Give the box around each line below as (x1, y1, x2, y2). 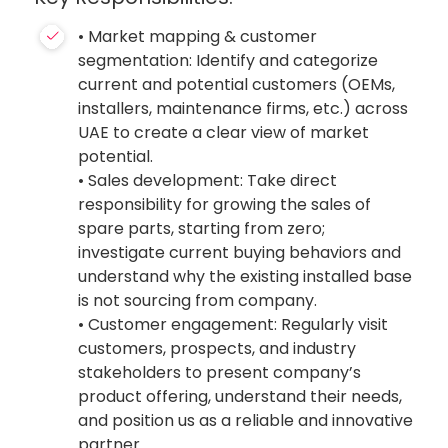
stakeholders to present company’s (78, 361, 362, 384)
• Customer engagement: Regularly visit (78, 313, 389, 336)
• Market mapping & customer (78, 25, 318, 48)
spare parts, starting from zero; (78, 217, 326, 240)
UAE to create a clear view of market (78, 121, 370, 144)
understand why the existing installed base (78, 265, 413, 288)
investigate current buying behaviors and (78, 241, 402, 264)
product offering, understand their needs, (78, 385, 403, 408)
